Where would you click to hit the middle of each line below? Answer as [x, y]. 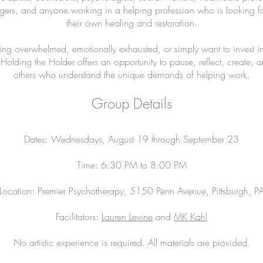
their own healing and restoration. [131, 23]
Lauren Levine [127, 216]
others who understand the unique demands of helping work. [131, 74]
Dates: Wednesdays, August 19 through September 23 [131, 139]
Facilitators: [79, 216]
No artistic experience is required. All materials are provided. [131, 242]
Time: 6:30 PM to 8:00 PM [131, 165]
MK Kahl [190, 216]
